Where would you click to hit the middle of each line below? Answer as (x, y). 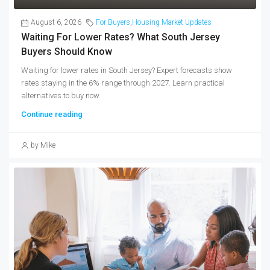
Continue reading (52, 115)
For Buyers (113, 23)
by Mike (43, 146)
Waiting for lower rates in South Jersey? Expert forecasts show (127, 71)
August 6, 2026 (56, 23)
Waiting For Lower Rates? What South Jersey (121, 37)
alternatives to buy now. (61, 96)
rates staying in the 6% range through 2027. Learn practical (123, 83)
